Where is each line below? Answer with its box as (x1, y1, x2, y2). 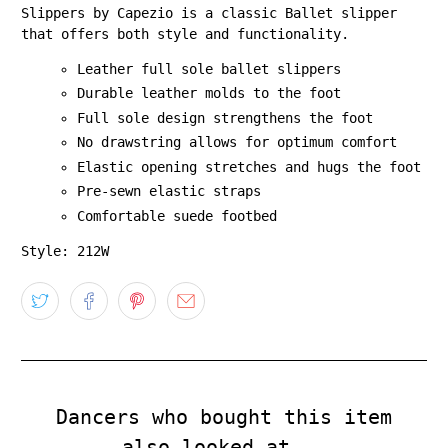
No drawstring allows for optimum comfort (77, 134, 398, 151)
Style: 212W (21, 242, 110, 259)
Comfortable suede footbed (77, 207, 278, 224)
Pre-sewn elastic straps (77, 183, 262, 200)
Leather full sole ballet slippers (77, 60, 342, 77)
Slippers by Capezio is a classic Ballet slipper (21, 4, 398, 21)
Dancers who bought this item (56, 404, 392, 429)
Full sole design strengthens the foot (77, 109, 374, 126)
